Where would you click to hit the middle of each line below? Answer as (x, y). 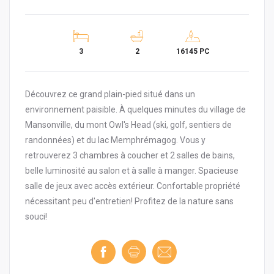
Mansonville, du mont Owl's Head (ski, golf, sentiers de (128, 124)
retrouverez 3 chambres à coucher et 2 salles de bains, (130, 155)
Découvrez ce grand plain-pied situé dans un (110, 94)
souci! (36, 216)
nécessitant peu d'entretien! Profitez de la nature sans (129, 201)
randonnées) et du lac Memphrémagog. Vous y (115, 140)
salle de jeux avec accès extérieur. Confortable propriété (133, 186)
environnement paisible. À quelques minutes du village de (135, 109)
